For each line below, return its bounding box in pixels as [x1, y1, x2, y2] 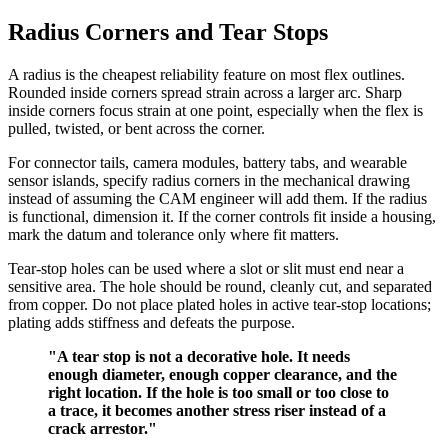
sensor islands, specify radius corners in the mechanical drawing [8, 171, 410, 189]
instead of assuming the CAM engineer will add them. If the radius [8, 189, 427, 207]
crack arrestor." [48, 419, 157, 437]
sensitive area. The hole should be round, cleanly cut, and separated [8, 277, 432, 295]
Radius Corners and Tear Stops [8, 18, 328, 45]
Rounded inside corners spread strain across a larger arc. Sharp [8, 83, 402, 101]
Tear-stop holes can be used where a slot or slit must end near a [8, 259, 404, 277]
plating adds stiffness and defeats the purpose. [8, 313, 295, 331]
